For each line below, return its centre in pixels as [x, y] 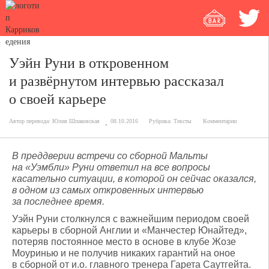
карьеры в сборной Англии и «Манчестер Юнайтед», [129, 230]
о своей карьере [58, 99]
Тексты [183, 121]
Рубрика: [161, 121]
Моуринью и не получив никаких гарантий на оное [124, 253]
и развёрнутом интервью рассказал [116, 81]
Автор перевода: [31, 121]
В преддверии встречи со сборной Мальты [110, 156]
